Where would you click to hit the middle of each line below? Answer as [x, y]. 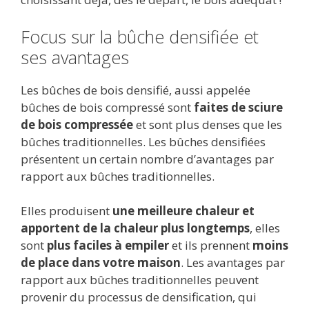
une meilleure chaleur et [183, 211]
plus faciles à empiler [108, 246]
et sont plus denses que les [208, 124]
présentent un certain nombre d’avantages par [147, 159]
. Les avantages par [233, 263]
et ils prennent [211, 246]
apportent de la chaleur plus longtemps [135, 228]
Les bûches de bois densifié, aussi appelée [136, 90]
